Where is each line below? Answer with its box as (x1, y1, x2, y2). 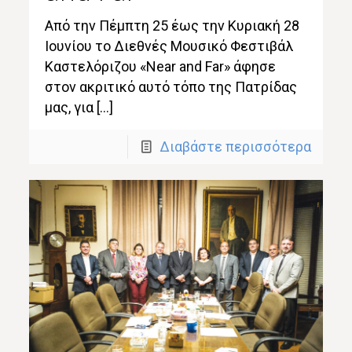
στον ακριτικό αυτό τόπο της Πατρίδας (45, 78, 298, 95)
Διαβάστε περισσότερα (159, 137, 311, 155)
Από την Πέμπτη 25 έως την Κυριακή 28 (45, 16, 300, 34)
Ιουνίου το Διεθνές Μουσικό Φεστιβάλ (45, 37, 294, 54)
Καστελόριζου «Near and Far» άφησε (45, 57, 277, 75)
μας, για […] (45, 98, 114, 115)
